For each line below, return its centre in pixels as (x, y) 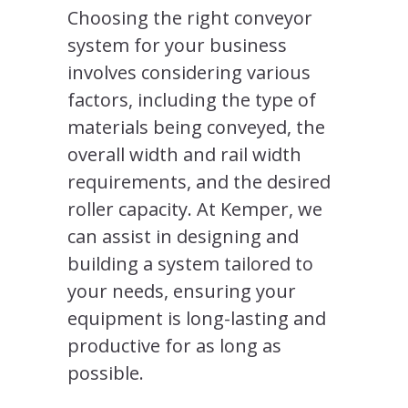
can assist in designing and (183, 236)
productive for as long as (174, 345)
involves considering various (189, 72)
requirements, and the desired (199, 181)
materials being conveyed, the (196, 127)
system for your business (177, 45)
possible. (106, 372)
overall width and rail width (184, 154)
